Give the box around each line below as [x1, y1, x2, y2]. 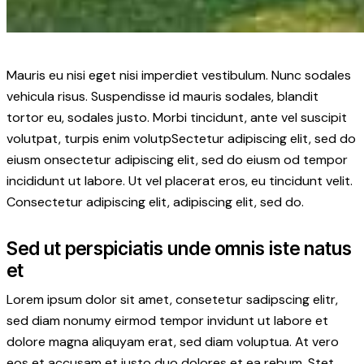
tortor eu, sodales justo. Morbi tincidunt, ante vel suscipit [6, 108, 347, 126]
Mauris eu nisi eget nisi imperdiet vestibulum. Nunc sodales [6, 66, 351, 84]
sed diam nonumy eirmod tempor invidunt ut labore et [6, 311, 328, 329]
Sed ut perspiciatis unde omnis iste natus [6, 236, 352, 259]
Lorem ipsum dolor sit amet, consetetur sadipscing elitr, [6, 290, 338, 308]
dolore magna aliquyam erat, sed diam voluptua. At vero [6, 332, 339, 350]
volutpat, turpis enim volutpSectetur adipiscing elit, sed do [6, 129, 356, 147]
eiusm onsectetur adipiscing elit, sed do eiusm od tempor [6, 150, 348, 168]
